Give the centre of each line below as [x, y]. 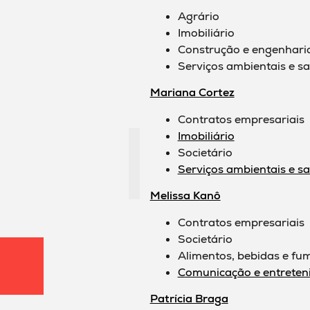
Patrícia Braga [189, 298]
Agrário [198, 17]
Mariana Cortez [192, 93]
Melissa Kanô [185, 196]
